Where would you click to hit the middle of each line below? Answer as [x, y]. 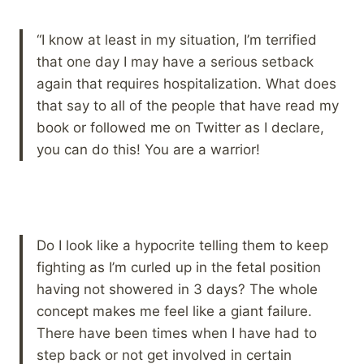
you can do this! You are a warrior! [148, 149]
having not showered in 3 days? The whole [177, 289]
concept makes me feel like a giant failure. [174, 311]
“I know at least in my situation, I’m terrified [177, 39]
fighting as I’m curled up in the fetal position [179, 267]
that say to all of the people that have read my [188, 105]
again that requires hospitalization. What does [186, 83]
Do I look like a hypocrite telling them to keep [182, 245]
